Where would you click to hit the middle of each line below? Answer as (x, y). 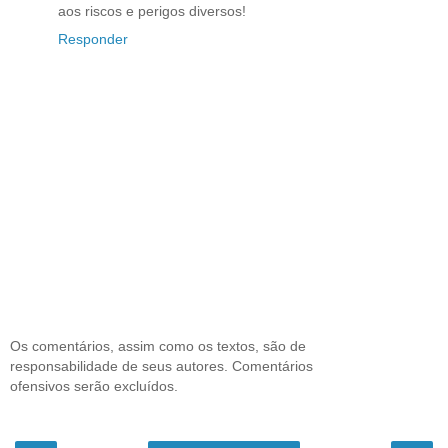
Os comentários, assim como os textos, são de (158, 346)
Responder (93, 38)
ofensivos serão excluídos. (94, 386)
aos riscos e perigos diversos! (152, 10)
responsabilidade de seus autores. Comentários (161, 366)
